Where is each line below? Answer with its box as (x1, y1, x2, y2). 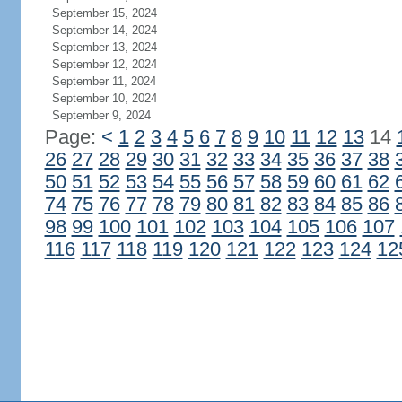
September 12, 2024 (51, 57, 157, 71)
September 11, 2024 (51, 74, 156, 88)
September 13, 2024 (51, 40, 157, 54)
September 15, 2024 (51, 6, 157, 20)
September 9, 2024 (51, 109, 151, 122)
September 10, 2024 (51, 92, 157, 105)
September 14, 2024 (51, 23, 157, 37)
